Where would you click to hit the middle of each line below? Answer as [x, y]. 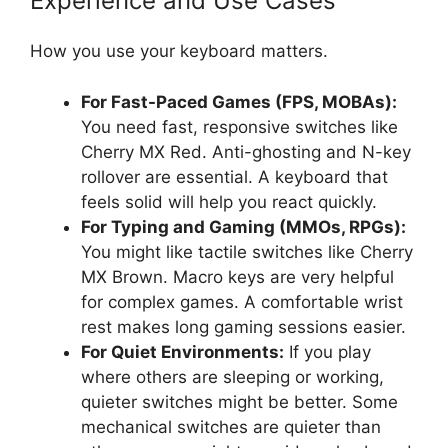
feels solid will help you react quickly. [229, 201]
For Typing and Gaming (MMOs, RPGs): [243, 226]
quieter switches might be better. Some [239, 401]
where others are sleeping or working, [232, 376]
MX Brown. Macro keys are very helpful [237, 276]
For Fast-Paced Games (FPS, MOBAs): [239, 101]
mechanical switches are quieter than [231, 426]
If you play [327, 351]
